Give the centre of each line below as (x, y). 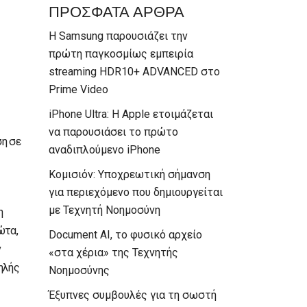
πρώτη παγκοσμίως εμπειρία (121, 53)
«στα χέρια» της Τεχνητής (113, 252)
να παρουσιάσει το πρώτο (113, 132)
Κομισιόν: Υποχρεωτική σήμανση (130, 174)
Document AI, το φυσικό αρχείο (125, 234)
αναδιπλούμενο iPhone (105, 149)
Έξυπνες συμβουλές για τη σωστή (133, 295)
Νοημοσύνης (79, 270)
